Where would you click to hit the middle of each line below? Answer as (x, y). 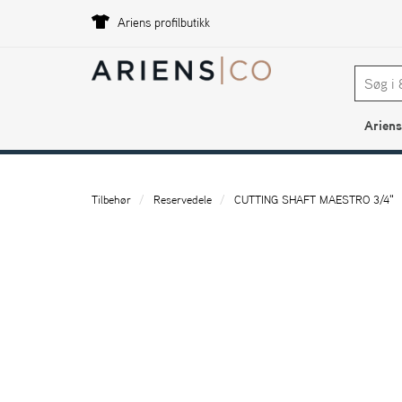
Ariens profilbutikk (162, 22)
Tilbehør (111, 200)
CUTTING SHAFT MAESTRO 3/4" (314, 200)
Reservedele (183, 200)
